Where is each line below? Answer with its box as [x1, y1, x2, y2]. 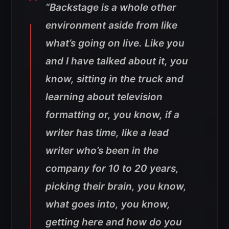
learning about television [45, 91, 163, 103]
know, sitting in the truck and [45, 73, 184, 85]
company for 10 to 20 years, [45, 163, 179, 175]
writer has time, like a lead [45, 127, 169, 139]
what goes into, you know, [45, 198, 170, 211]
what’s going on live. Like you [45, 37, 185, 50]
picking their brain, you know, [45, 180, 187, 193]
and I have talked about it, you [45, 55, 188, 67]
